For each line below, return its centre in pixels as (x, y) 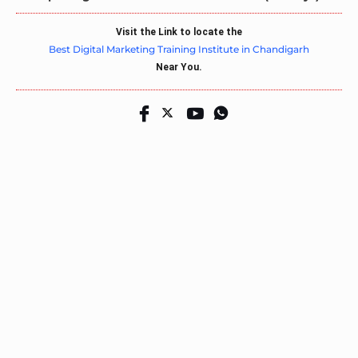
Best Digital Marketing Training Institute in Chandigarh (179, 49)
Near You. (179, 67)
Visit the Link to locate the (179, 32)
